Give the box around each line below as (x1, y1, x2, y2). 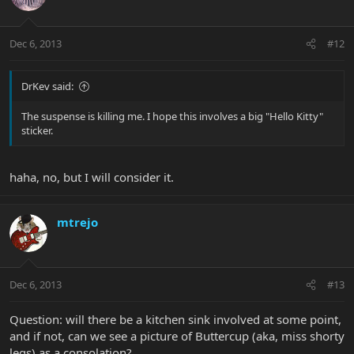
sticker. (21, 123, 53, 138)
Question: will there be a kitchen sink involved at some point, (9, 311, 341, 328)
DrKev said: (21, 79, 73, 94)
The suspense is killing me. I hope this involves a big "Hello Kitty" (21, 109, 323, 124)
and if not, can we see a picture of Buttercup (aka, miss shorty (9, 328, 345, 345)
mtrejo (57, 213, 98, 230)
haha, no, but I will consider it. (9, 168, 174, 185)
